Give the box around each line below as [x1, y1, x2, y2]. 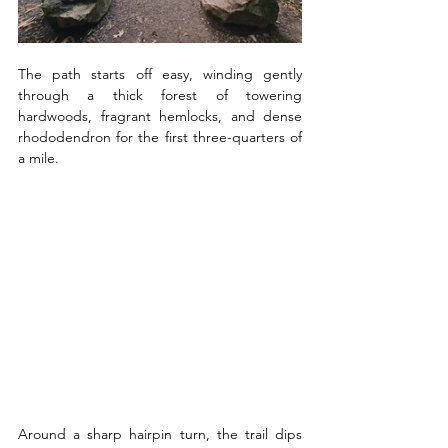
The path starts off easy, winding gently [18, 64, 302, 83]
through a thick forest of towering [18, 85, 302, 104]
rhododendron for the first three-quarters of [18, 127, 302, 146]
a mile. [18, 148, 63, 167]
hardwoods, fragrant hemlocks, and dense [18, 106, 302, 125]
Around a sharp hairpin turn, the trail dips [18, 424, 302, 443]
